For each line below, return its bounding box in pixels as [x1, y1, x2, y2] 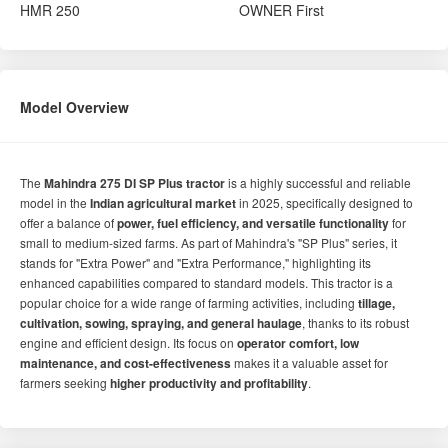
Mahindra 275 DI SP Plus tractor [44, 174, 225, 192]
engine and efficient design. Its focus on [20, 334, 237, 351]
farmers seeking [20, 374, 110, 391]
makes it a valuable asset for [231, 354, 388, 371]
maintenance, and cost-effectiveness [20, 354, 231, 372]
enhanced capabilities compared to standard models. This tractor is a [20, 274, 393, 291]
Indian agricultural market [90, 194, 236, 212]
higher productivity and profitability [110, 374, 308, 392]
